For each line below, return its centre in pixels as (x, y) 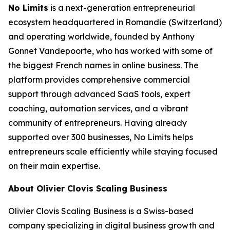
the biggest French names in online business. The (103, 65)
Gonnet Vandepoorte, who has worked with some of (110, 51)
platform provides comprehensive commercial (99, 79)
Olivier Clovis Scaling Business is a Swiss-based (101, 211)
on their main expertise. (54, 166)
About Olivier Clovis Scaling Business (88, 188)
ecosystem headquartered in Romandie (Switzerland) (115, 22)
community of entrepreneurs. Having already (98, 122)
